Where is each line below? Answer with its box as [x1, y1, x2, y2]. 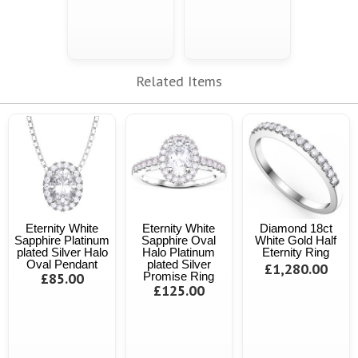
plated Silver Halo [16, 245, 108, 259]
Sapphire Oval [141, 233, 217, 247]
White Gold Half [255, 233, 337, 247]
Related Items [136, 72, 222, 91]
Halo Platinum [142, 245, 216, 259]
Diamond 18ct [259, 221, 332, 235]
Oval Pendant [26, 257, 98, 271]
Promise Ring [143, 268, 215, 283]
